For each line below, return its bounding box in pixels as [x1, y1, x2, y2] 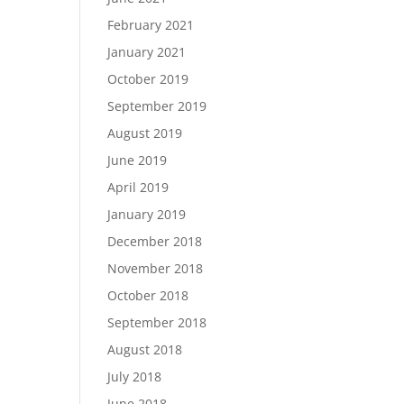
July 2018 [107, 368, 162, 385]
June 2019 [107, 151, 168, 169]
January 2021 [107, 43, 187, 60]
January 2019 [107, 206, 187, 223]
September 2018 [107, 314, 207, 331]
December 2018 [107, 233, 203, 250]
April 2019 [107, 179, 170, 196]
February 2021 [107, 16, 195, 33]
